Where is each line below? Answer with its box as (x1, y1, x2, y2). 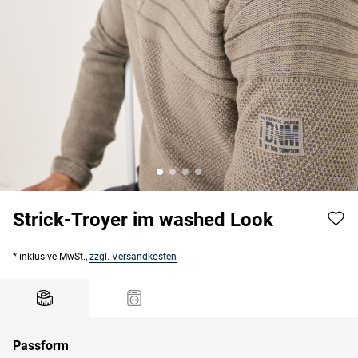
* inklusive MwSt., (13, 250, 89, 262)
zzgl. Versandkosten (89, 250, 177, 262)
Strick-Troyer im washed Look (13, 208, 273, 231)
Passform (13, 337, 69, 353)
